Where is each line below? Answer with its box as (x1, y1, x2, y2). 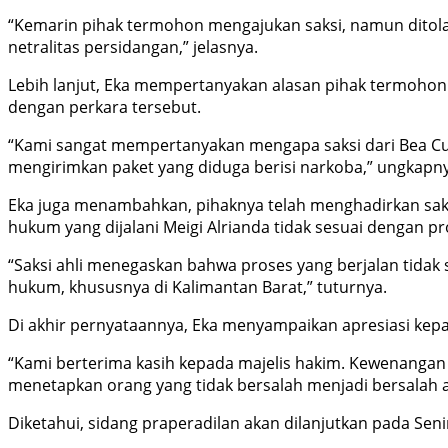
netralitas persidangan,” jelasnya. (8, 35, 258, 58)
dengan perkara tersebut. (8, 95, 201, 118)
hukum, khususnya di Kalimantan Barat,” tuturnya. (8, 275, 387, 298)
